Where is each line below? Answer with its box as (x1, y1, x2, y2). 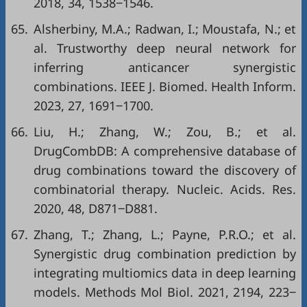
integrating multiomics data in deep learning (34, 265, 296, 281)
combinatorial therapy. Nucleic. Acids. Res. (34, 181, 296, 197)
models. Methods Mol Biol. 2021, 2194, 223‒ (34, 284, 296, 300)
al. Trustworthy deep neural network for (34, 40, 296, 56)
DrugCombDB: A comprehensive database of (34, 143, 296, 159)
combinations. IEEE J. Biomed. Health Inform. (34, 78, 296, 95)
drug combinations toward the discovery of (34, 162, 296, 178)
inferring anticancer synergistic (34, 59, 296, 75)
